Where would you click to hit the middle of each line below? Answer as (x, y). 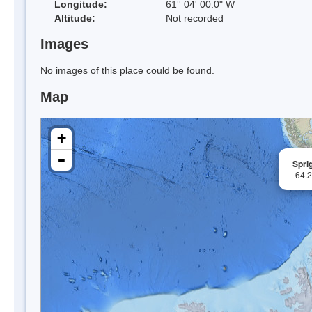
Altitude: (75, 18)
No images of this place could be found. (127, 71)
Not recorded (195, 18)
